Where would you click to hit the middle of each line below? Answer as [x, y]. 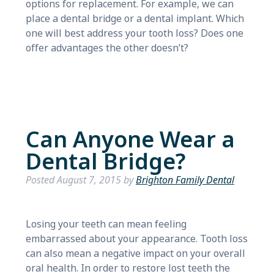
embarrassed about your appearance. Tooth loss [136, 239]
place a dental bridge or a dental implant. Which [135, 19]
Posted [41, 180]
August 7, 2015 [89, 180]
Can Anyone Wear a [130, 140]
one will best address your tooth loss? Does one [134, 33]
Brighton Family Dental [185, 180]
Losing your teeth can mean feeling [106, 224]
